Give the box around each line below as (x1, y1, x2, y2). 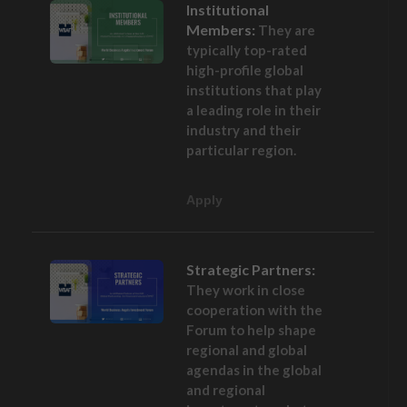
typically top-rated (185, 42, 307, 59)
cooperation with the (185, 302, 323, 319)
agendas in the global (185, 362, 322, 379)
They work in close (185, 282, 305, 299)
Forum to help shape (185, 322, 316, 339)
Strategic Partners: (185, 261, 315, 279)
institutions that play (185, 82, 322, 99)
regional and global (185, 342, 307, 359)
